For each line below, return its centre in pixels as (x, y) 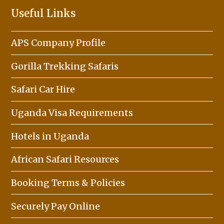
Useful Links (43, 13)
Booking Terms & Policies (68, 182)
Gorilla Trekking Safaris (65, 66)
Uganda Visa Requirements (72, 113)
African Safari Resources (65, 159)
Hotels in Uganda (50, 136)
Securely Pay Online (56, 206)
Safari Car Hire (43, 89)
